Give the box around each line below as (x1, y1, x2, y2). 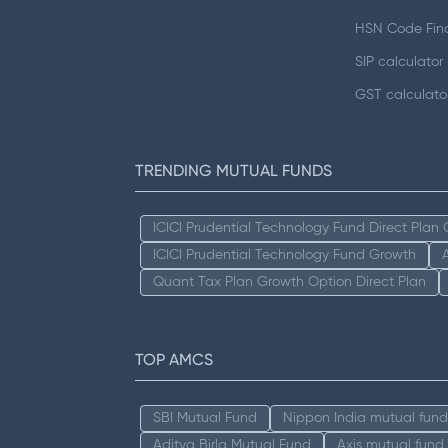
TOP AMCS (135, 350, 213, 369)
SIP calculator (354, 54, 443, 69)
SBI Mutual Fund (153, 410, 257, 425)
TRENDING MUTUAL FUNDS (135, 160, 332, 180)
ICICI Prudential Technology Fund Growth (153, 248, 416, 262)
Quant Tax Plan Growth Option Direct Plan (153, 275, 426, 289)
